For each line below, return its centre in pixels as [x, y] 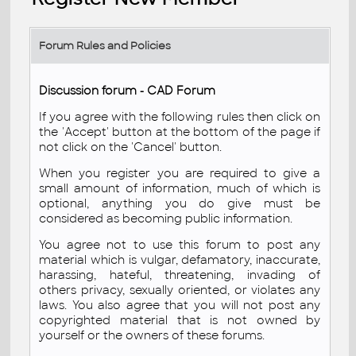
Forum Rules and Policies [105, 45]
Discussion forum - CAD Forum [128, 90]
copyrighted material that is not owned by [180, 320]
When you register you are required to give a [180, 173]
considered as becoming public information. [166, 218]
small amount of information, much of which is [180, 188]
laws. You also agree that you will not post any [180, 305]
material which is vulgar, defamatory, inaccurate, [180, 259]
